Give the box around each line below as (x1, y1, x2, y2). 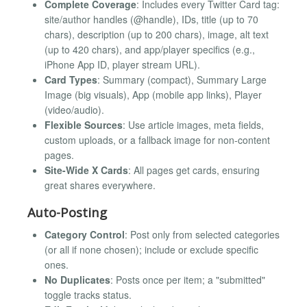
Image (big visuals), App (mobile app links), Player (45, 87, 262, 101)
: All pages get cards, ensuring (128, 162, 260, 177)
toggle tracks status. (45, 288, 132, 302)
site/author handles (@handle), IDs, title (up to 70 (45, 12, 258, 26)
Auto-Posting (27, 203, 107, 221)
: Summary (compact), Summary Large (97, 72, 267, 86)
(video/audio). (45, 102, 104, 116)
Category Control (45, 228, 125, 242)
